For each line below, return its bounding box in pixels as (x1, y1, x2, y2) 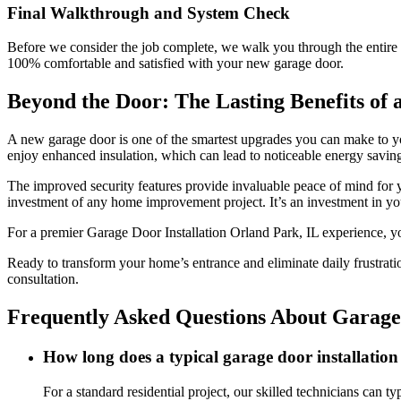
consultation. (7, 271, 79, 287)
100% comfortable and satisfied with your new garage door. (7, 55, 344, 72)
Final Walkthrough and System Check (7, 3, 290, 22)
